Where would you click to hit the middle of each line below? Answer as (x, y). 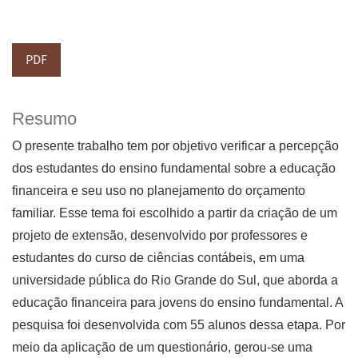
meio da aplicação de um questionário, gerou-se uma (162, 348)
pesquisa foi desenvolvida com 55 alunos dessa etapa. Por (179, 325)
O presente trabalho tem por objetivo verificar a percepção (175, 146)
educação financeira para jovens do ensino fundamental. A (177, 303)
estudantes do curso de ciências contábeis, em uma (158, 258)
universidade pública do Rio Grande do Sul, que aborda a (175, 280)
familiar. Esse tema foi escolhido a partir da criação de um (175, 213)
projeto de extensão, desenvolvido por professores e (160, 236)
